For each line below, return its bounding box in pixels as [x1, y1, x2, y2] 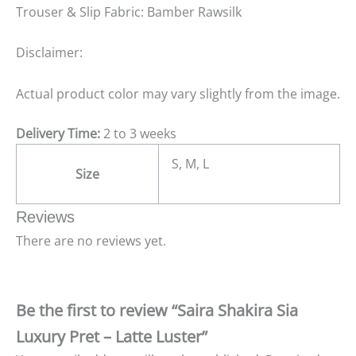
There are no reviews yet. [16, 231, 166, 250]
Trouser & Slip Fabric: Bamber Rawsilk [16, 2, 242, 21]
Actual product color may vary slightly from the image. [16, 84, 340, 103]
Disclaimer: [16, 44, 83, 62]
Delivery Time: [16, 124, 100, 142]
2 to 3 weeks [100, 124, 176, 142]
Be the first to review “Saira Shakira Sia [16, 299, 298, 321]
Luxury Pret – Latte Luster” [16, 325, 207, 347]
